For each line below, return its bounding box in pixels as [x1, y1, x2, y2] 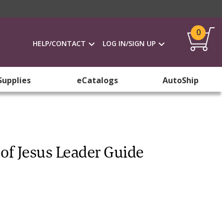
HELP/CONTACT [33, 39, 86, 48]
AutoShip [162, 75, 199, 86]
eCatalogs [76, 75, 118, 86]
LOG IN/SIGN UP [103, 39, 156, 48]
